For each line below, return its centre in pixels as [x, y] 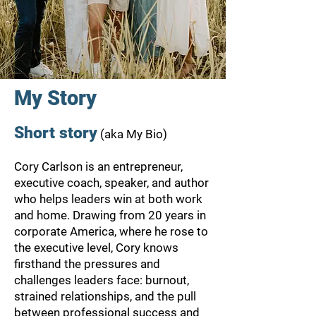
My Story [55, 98]
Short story [56, 133]
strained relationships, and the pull [105, 296]
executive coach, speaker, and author [111, 183]
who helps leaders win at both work [108, 199]
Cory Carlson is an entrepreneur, [98, 166]
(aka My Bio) [132, 134]
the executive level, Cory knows [96, 248]
